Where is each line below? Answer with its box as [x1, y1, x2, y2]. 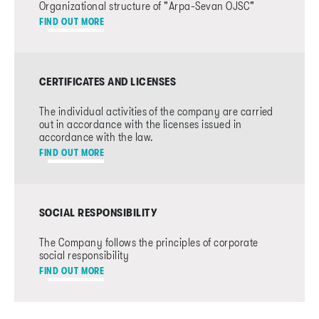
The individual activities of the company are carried [39, 105, 273, 118]
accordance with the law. [39, 130, 154, 144]
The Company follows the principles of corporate [39, 236, 258, 249]
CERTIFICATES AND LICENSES [39, 75, 176, 88]
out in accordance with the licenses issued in [39, 117, 242, 131]
